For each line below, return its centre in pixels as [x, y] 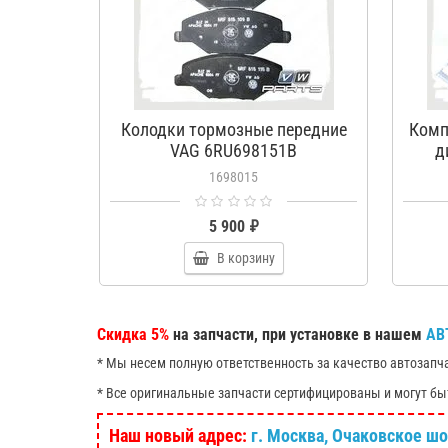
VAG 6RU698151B [233, 150]
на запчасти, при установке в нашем [297, 334]
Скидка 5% [133, 334]
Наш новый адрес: [180, 435]
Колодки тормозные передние [233, 129]
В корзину [245, 258]
